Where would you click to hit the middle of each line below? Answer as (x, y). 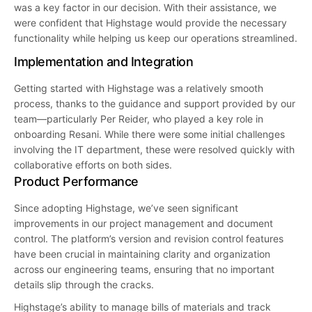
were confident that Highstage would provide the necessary (150, 22)
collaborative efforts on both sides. (93, 164)
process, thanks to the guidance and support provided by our (155, 103)
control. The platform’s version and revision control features (149, 238)
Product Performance (76, 181)
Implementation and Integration (104, 61)
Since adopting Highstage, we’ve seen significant (126, 208)
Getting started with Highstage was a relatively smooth (139, 88)
